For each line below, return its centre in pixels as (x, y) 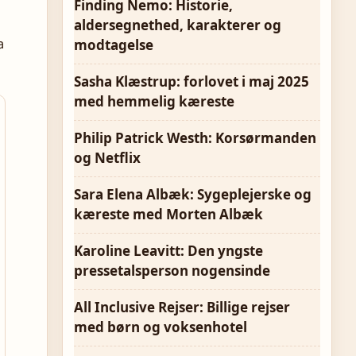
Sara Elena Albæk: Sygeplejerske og (193, 194)
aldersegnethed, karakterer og (178, 25)
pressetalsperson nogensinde (172, 271)
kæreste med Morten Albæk (168, 214)
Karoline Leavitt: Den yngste (168, 251)
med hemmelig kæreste (154, 101)
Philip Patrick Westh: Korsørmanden (195, 138)
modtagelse (114, 45)
